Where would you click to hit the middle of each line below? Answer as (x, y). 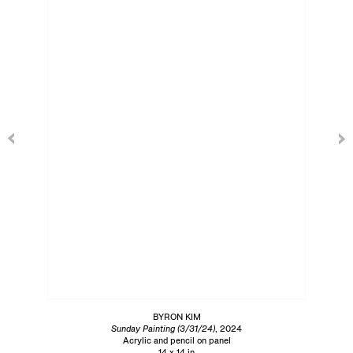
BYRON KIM (176, 317)
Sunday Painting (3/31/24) (163, 329)
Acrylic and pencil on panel (176, 340)
